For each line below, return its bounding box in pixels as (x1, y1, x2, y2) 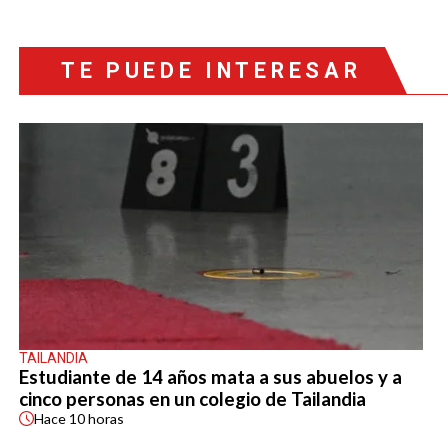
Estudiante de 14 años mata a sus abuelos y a (18, 366, 402, 389)
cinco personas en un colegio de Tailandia (18, 388, 366, 411)
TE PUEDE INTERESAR (60, 57, 362, 83)
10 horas (68, 410, 124, 428)
